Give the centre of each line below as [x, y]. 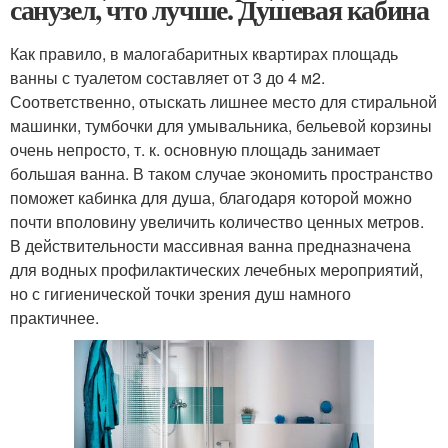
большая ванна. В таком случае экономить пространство [221, 173]
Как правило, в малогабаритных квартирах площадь [204, 53]
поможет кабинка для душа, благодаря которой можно [211, 197]
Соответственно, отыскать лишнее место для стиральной [223, 101]
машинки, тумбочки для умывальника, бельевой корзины [221, 125]
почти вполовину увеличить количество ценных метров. [217, 221]
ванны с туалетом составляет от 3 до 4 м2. [167, 77]
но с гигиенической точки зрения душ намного [180, 293]
